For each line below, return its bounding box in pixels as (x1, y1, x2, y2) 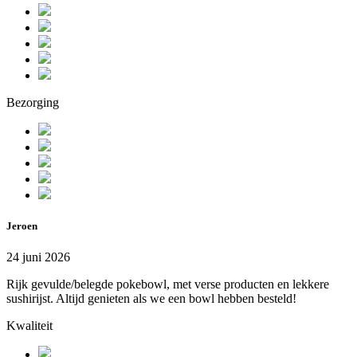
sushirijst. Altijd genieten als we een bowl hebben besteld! (6, 292, 296, 306)
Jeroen (6, 220, 37, 233)
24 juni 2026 (6, 250, 70, 265)
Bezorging (6, 96, 59, 109)
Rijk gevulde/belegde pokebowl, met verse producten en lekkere (6, 277, 329, 292)
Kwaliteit (6, 319, 53, 333)
